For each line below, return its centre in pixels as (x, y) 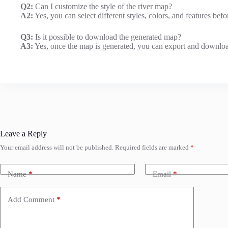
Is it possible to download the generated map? (107, 37)
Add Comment (31, 199)
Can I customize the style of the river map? (103, 7)
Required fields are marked (153, 148)
